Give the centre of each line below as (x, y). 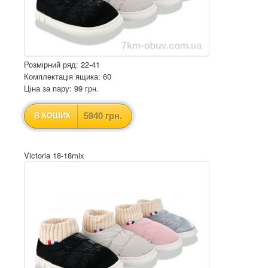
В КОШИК (52, 116)
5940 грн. (103, 116)
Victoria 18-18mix (54, 155)
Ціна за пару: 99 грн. (61, 88)
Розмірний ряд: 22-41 (62, 64)
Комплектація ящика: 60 (68, 76)
